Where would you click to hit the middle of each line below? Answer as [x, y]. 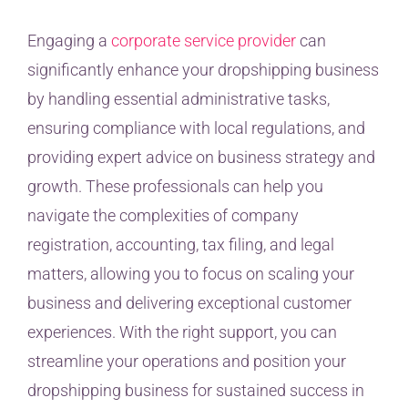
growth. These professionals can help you [175, 187]
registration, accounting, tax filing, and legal [181, 245]
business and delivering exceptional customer [189, 303]
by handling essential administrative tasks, [178, 99]
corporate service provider [204, 41]
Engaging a [69, 41]
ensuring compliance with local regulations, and [196, 128]
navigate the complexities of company [163, 216]
